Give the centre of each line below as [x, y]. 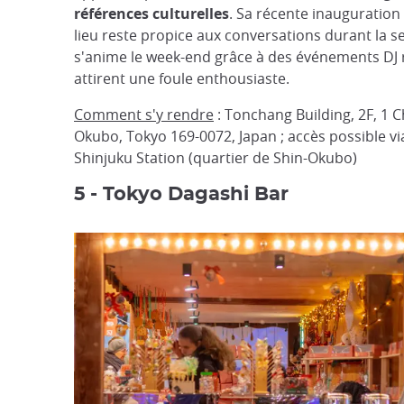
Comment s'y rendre [144, 115]
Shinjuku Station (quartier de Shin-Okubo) [216, 158]
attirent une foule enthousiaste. [182, 78]
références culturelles [151, 14]
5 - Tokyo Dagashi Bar [181, 194]
